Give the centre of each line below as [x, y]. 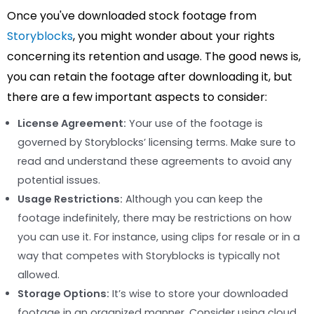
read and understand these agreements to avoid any [155, 161]
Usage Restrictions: [70, 199]
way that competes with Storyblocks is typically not [149, 255]
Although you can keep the [193, 199]
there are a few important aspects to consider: [137, 97]
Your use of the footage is [194, 123]
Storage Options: [63, 293]
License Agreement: [72, 123]
